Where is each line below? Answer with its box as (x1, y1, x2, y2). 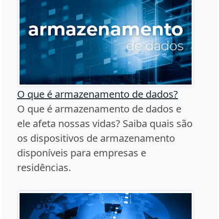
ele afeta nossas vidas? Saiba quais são (17, 117, 193, 131)
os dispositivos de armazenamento (17, 131, 175, 145)
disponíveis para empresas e (17, 146, 146, 160)
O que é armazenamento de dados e (17, 102, 181, 116)
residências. (17, 161, 71, 175)
